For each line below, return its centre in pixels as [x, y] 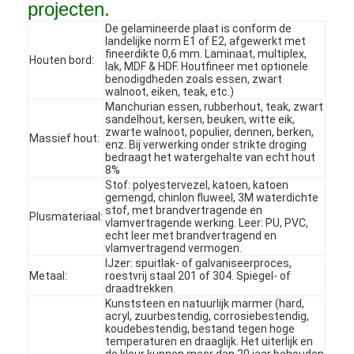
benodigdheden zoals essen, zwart [194, 79]
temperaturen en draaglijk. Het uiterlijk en [209, 341]
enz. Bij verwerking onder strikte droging [206, 144]
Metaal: [49, 275]
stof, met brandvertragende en [184, 210]
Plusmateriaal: [66, 216]
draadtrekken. [141, 288]
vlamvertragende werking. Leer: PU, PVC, [207, 222]
